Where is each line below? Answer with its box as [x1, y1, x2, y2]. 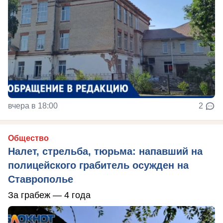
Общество [8, 133, 49, 142]
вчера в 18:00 [8, 101, 58, 110]
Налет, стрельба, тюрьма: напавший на [8, 145, 203, 157]
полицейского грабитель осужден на [8, 159, 189, 171]
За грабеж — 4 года [8, 190, 91, 200]
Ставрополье [8, 173, 73, 185]
